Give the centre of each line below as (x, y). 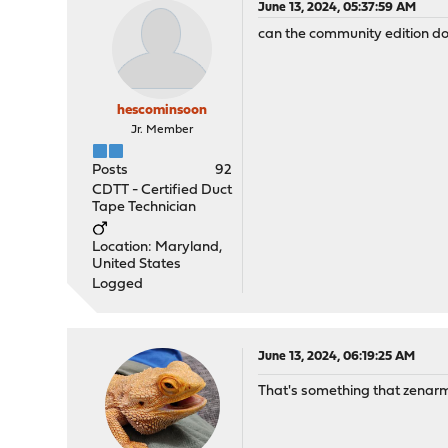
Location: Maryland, (157, 247)
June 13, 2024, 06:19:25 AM (337, 356)
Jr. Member (162, 130)
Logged (118, 284)
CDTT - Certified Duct (162, 190)
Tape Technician (144, 207)
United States (137, 264)
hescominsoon (162, 110)
